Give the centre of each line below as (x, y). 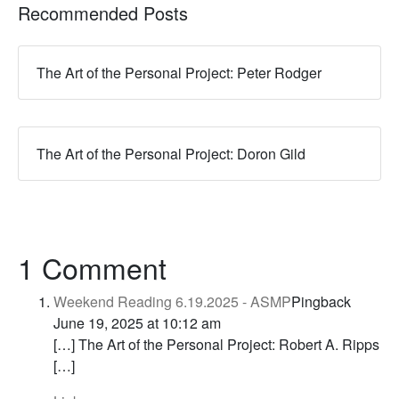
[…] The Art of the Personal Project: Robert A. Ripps (216, 345)
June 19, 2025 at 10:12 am (137, 323)
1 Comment (92, 268)
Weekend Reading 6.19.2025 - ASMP (172, 302)
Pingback (321, 302)
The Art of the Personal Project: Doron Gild (171, 154)
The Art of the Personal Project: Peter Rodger (179, 73)
